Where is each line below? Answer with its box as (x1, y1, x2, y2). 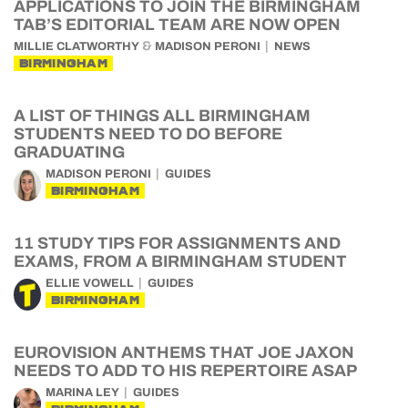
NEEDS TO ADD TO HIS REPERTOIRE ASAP (14, 362, 361, 380)
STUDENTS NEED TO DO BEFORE (14, 125, 282, 143)
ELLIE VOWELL (46, 277, 134, 290)
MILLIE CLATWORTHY (14, 40, 139, 53)
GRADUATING (14, 143, 125, 161)
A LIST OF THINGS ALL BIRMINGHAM (14, 107, 311, 125)
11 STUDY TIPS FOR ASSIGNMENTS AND (14, 234, 341, 252)
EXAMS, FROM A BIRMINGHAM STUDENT (14, 252, 347, 270)
